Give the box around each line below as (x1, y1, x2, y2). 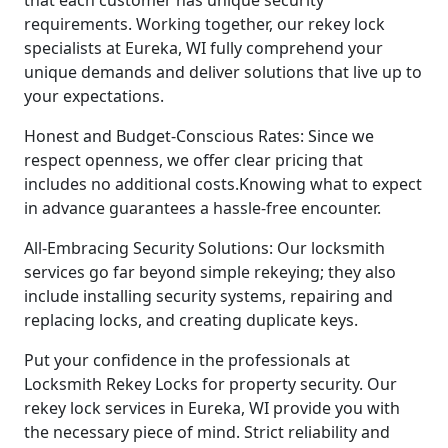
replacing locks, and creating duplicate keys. (24, 308, 358, 331)
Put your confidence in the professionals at (24, 348, 350, 371)
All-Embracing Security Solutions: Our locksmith (24, 236, 385, 259)
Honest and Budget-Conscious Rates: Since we (24, 124, 374, 147)
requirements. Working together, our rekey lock (24, 12, 385, 35)
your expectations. (24, 84, 164, 107)
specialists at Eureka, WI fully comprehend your (24, 36, 383, 59)
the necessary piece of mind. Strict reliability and (24, 420, 390, 443)
